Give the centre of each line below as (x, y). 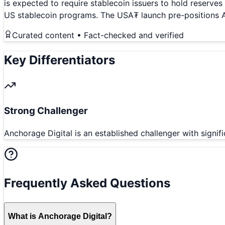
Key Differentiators (60, 60)
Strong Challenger (46, 110)
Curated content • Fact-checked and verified (98, 35)
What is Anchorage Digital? (60, 216)
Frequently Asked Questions (87, 183)
